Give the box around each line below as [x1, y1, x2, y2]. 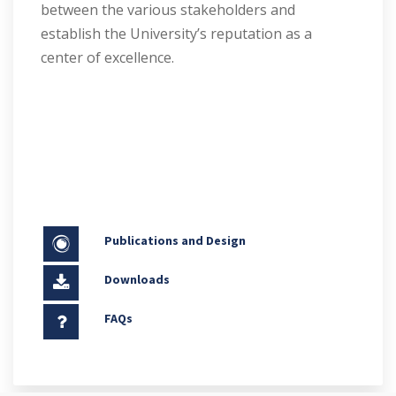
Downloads [104, 270, 171, 287]
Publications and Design [104, 232, 247, 248]
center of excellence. [41, 47, 174, 67]
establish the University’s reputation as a [41, 23, 312, 43]
